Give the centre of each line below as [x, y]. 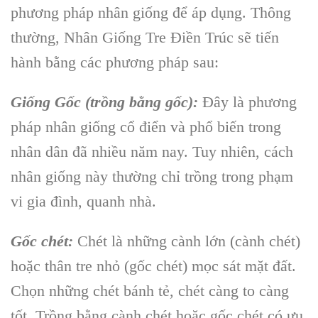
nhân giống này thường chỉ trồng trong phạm [152, 176]
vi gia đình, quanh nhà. [83, 201]
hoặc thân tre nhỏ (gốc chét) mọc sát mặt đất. [153, 265]
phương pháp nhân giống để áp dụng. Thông [151, 12]
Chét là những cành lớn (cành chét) [189, 241]
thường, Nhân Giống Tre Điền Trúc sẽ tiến [145, 37]
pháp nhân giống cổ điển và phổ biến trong [146, 126]
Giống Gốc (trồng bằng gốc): [104, 102]
